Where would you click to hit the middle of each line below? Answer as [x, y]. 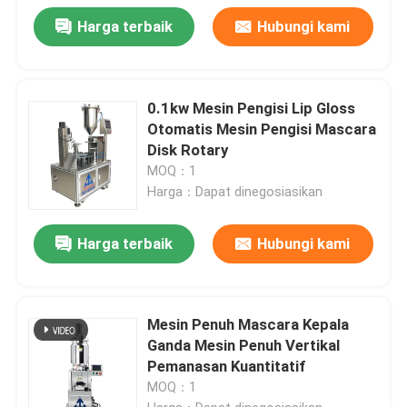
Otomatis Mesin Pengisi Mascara [262, 129]
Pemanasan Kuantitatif [227, 367]
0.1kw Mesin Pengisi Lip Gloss [252, 108]
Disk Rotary [188, 149]
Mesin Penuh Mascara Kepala [248, 325]
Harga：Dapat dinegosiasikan [235, 191]
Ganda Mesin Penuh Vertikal [244, 346]
